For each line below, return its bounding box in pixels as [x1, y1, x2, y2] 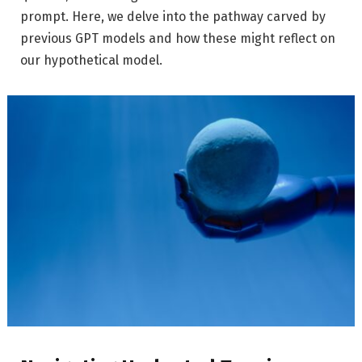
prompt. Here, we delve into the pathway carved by [20, 9, 326, 25]
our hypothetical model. [20, 53, 162, 69]
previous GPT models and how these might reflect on [20, 31, 335, 47]
